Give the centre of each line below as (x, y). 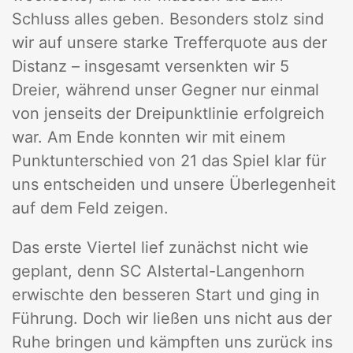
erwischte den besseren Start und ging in (166, 295)
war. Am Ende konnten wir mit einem (149, 137)
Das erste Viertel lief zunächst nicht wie (160, 248)
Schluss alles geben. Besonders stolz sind (168, 19)
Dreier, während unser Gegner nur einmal (165, 90)
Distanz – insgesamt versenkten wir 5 (150, 67)
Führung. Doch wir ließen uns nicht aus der (172, 319)
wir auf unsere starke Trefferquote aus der (169, 43)
